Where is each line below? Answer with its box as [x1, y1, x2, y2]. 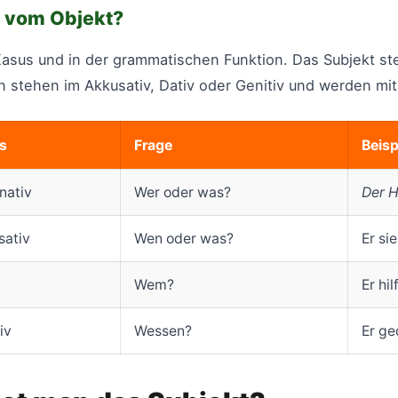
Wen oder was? [134, 229, 234, 247]
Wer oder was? [134, 183, 231, 201]
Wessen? [134, 322, 192, 339]
